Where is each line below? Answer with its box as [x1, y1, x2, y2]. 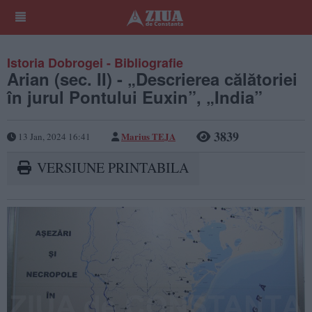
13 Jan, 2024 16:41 [16, 130, 91, 143]
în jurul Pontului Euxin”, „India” [7, 85, 263, 109]
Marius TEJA [121, 129, 175, 143]
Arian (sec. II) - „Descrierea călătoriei [7, 67, 297, 91]
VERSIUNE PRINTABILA [33, 157, 189, 177]
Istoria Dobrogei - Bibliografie [7, 54, 183, 72]
